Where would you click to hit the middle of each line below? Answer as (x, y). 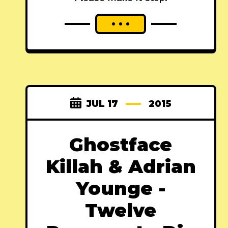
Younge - (121, 188)
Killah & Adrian (121, 166)
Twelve (121, 210)
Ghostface (121, 144)
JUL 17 (102, 104)
